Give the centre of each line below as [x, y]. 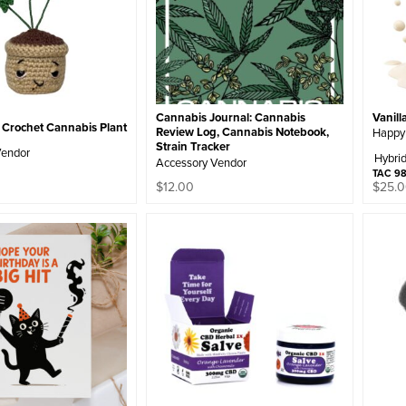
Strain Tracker [193, 147]
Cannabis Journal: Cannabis [231, 118]
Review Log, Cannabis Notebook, [243, 132]
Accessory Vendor [202, 162]
